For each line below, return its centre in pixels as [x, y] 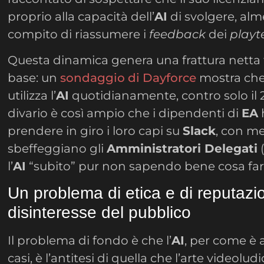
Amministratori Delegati [182, 149]
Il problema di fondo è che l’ [90, 241]
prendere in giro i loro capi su [95, 131]
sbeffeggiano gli [57, 149]
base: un [34, 78]
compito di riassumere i [79, 34]
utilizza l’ [32, 96]
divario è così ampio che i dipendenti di [125, 113]
